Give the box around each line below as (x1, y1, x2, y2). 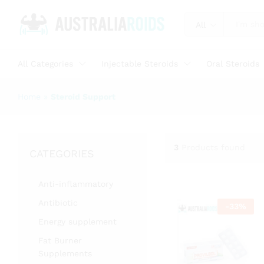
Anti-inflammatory (38, 179, 113, 189)
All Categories (18, 58, 73, 68)
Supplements (38, 248, 92, 258)
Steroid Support (51, 91, 115, 101)
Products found (181, 143, 245, 153)
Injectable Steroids (101, 58, 178, 68)
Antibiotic (38, 197, 78, 207)
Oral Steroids (206, 58, 259, 68)
